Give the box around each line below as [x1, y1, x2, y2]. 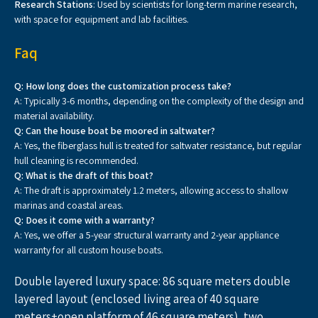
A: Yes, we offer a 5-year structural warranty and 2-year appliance [14, 229, 279, 241]
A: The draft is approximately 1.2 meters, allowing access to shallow [14, 184, 288, 197]
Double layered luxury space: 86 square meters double [14, 273, 290, 289]
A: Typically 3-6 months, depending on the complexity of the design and [14, 94, 304, 107]
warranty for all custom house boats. [14, 243, 163, 256]
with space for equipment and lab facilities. [14, 13, 189, 26]
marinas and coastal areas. [14, 199, 124, 212]
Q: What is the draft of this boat [14, 169, 149, 182]
